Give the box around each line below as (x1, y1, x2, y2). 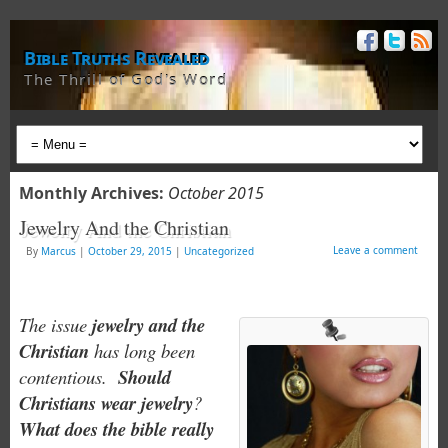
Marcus (40, 244, 76, 258)
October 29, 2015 (87, 244, 172, 258)
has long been (88, 338, 195, 363)
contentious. (18, 364, 118, 389)
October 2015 (167, 182, 264, 204)
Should (117, 364, 171, 390)
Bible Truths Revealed (24, 46, 210, 70)
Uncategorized (183, 244, 254, 258)
